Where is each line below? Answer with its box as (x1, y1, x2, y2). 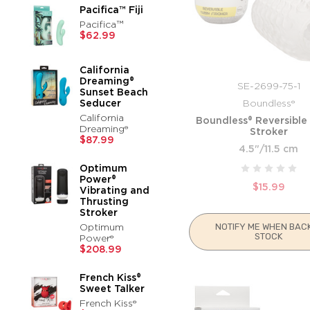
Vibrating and (80, 184, 150, 196)
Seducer (80, 97, 122, 109)
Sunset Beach (80, 86, 149, 98)
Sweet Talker (80, 282, 145, 294)
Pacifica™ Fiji (80, 3, 144, 15)
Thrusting (80, 195, 129, 207)
